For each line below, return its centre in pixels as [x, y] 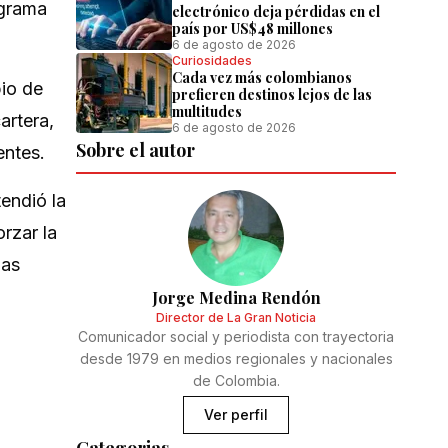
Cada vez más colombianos [262, 78]
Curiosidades [212, 61]
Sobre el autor [135, 150]
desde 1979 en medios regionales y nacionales [236, 359]
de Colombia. [236, 381]
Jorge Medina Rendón [236, 298]
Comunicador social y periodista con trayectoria [236, 337]
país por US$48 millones [252, 29]
